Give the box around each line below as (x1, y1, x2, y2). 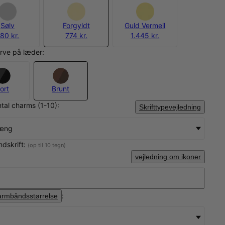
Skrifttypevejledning (139, 102, 201, 111)
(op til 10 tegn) (28, 141, 66, 149)
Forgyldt (62, 21, 90, 30)
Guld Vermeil (125, 21, 166, 30)
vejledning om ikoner (135, 152, 201, 161)
